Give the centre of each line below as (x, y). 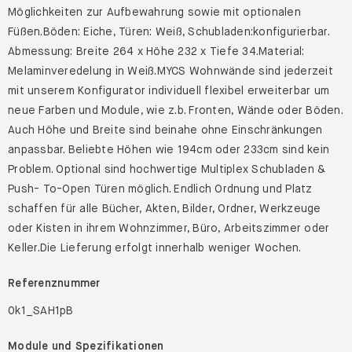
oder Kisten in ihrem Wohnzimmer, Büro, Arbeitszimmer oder (169, 228)
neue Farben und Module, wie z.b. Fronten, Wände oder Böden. (175, 110)
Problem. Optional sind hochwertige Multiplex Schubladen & (167, 169)
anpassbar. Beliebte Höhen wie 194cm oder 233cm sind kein (169, 149)
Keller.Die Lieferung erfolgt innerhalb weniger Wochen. (155, 247)
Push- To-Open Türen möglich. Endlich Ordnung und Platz (160, 189)
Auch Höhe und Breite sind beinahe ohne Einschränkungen (165, 130)
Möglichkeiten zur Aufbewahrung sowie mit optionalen (154, 12)
